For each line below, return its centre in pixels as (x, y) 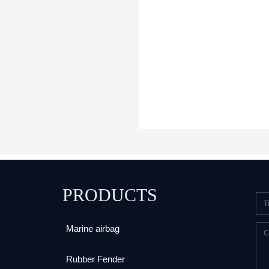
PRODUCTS (110, 195)
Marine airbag (93, 228)
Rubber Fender (95, 259)
